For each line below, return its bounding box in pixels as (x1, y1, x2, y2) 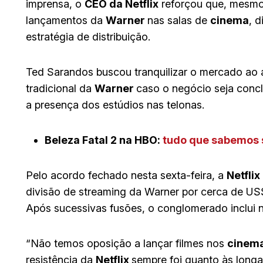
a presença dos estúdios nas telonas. (26, 98, 204, 111)
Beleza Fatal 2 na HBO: (45, 133, 163, 146)
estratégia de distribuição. (26, 30, 150, 43)
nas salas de (147, 14, 210, 26)
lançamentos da (26, 14, 106, 26)
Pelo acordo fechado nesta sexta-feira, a (26, 168, 227, 181)
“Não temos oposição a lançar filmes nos (26, 237, 227, 249)
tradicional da (26, 82, 95, 95)
